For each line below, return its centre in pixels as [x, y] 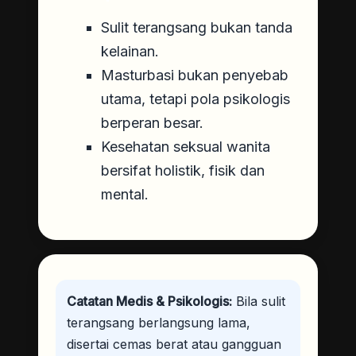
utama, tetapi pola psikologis [195, 99]
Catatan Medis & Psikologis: [149, 301]
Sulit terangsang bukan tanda [197, 27]
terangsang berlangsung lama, [159, 322]
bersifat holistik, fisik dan [183, 170]
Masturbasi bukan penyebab [195, 75]
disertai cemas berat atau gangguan [174, 344]
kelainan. [130, 51]
